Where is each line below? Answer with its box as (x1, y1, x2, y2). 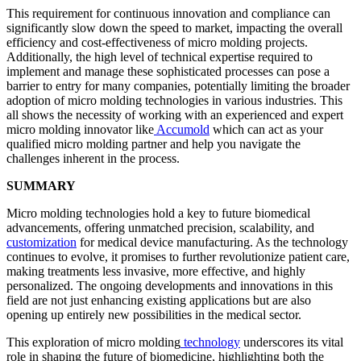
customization (6, 234, 77, 249)
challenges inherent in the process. (6, 151, 180, 165)
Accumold (154, 122, 210, 136)
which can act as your (210, 122, 323, 136)
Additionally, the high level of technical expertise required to (6, 49, 313, 64)
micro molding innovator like (6, 122, 154, 136)
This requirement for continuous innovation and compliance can (6, 6, 330, 20)
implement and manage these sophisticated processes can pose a (6, 64, 330, 78)
